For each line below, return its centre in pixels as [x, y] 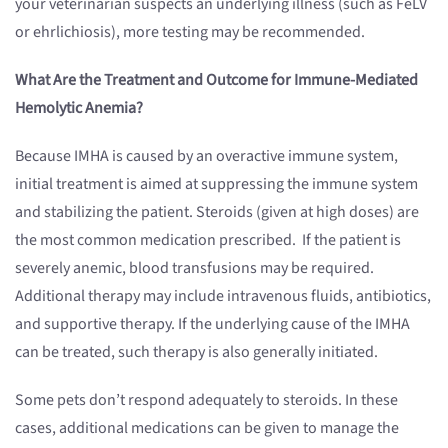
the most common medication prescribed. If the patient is [208, 240]
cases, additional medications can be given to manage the [207, 428]
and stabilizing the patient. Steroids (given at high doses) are [217, 212]
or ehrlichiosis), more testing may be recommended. [191, 32]
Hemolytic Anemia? [79, 108]
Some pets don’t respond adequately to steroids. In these [206, 400]
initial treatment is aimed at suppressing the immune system [216, 184]
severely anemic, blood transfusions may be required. [194, 268]
